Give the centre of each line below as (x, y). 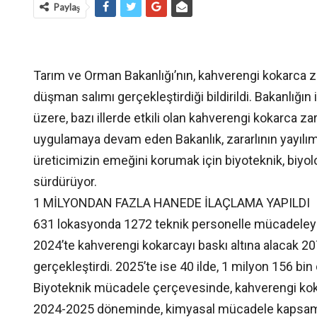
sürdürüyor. (65, 181)
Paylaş (67, 7)
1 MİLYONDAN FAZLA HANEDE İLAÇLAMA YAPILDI (172, 203)
